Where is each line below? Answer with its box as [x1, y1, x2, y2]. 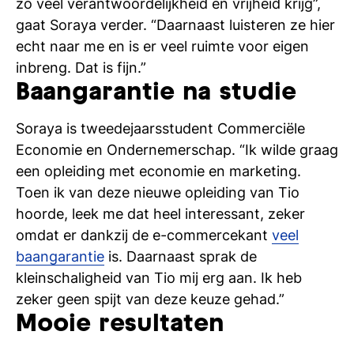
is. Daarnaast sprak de [104, 248, 257, 265]
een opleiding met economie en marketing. [16, 163, 301, 179]
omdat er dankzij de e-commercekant [16, 227, 272, 243]
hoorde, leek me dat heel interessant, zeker [16, 205, 305, 222]
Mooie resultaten [16, 313, 224, 337]
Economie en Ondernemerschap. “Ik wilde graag [16, 141, 338, 158]
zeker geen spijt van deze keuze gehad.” [16, 291, 284, 307]
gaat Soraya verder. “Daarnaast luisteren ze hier [16, 17, 335, 33]
